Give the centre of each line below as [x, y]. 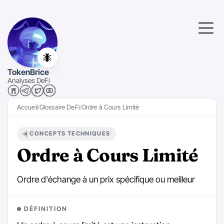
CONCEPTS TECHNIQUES [70, 134]
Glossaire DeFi [59, 107]
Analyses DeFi [29, 80]
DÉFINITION [45, 208]
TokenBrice [28, 72]
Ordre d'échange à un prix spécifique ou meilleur [106, 179]
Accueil [27, 107]
